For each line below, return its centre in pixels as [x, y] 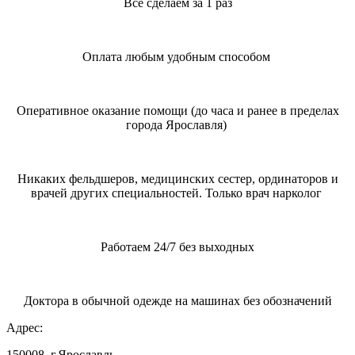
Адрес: [25, 327]
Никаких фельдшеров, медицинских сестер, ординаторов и [177, 178]
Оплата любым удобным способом [177, 56]
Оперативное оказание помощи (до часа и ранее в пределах [177, 110]
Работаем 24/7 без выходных [177, 246]
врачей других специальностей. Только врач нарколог [177, 193]
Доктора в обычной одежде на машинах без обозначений [177, 300]
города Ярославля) [177, 124]
